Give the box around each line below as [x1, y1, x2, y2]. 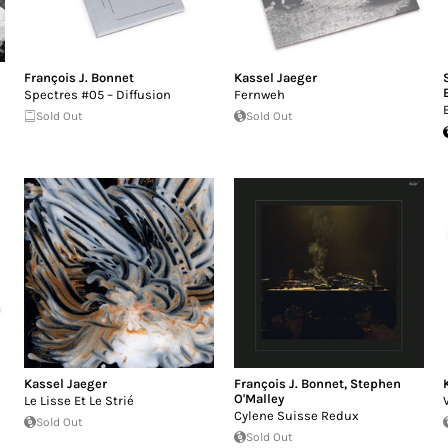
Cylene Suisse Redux [233, 408, 359, 423]
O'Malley [233, 391, 284, 406]
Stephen [349, 376, 401, 391]
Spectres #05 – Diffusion [24, 87, 172, 102]
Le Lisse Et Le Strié [24, 393, 135, 408]
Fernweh [233, 87, 285, 102]
